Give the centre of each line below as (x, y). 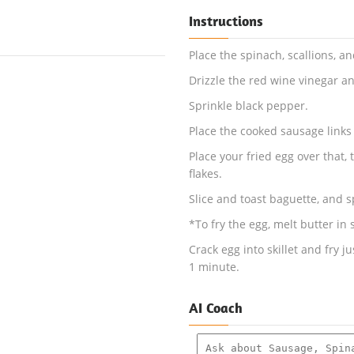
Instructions (226, 21)
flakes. (205, 173)
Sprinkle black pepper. (249, 105)
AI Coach (216, 308)
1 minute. (214, 267)
